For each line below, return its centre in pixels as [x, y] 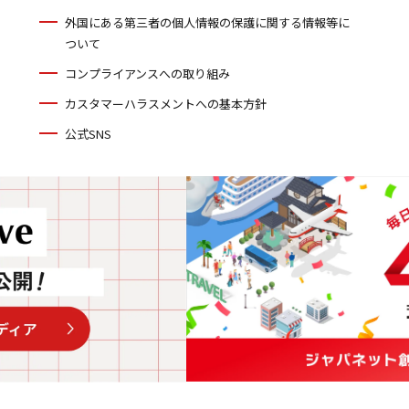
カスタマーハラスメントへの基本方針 [165, 104]
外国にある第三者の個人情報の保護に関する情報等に [207, 22]
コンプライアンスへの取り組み [147, 73]
